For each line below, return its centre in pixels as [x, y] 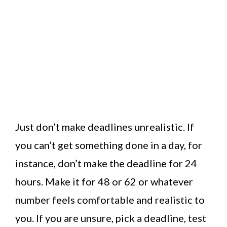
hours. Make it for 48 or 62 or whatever [104, 182]
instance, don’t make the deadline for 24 [106, 163]
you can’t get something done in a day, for [109, 145]
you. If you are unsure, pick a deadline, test [111, 218]
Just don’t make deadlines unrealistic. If [105, 127]
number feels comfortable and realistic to [110, 200]
